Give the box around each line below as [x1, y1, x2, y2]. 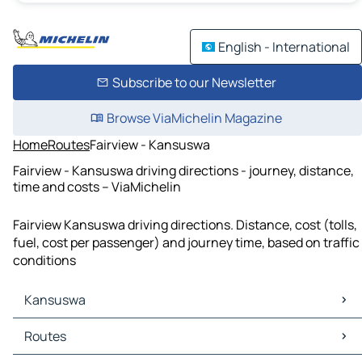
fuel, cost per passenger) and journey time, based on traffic [13, 234, 360, 252]
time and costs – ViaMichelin [13, 177, 181, 196]
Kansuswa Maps [16, 318, 112, 337]
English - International [218, 38, 350, 56]
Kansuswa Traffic [16, 336, 119, 355]
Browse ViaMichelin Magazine [106, 109, 282, 127]
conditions [13, 251, 76, 270]
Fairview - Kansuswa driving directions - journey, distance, [13, 161, 354, 179]
